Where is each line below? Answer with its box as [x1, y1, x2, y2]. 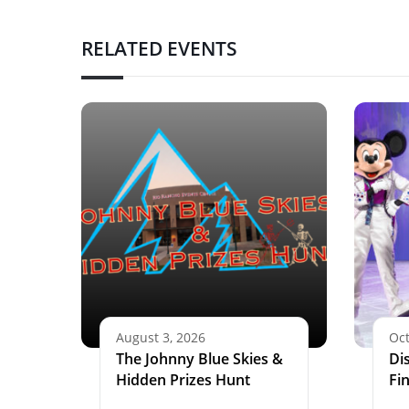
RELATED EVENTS [81, 35, 237, 61]
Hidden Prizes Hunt [116, 369, 250, 390]
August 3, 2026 [116, 328, 205, 346]
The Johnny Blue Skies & [116, 348, 283, 369]
